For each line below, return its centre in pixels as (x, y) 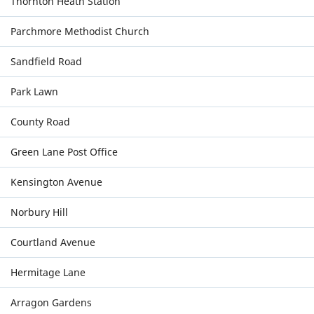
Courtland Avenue (53, 242)
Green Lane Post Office (64, 152)
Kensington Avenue (56, 182)
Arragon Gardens (51, 302)
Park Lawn (34, 91)
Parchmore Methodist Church (80, 31)
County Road (40, 122)
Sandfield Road (46, 61)
